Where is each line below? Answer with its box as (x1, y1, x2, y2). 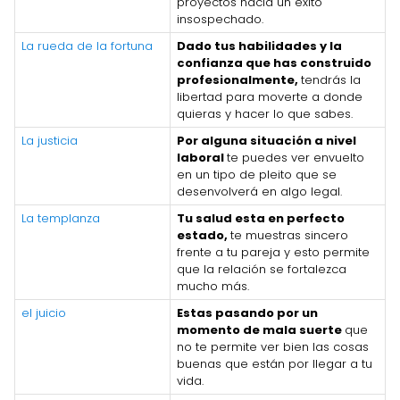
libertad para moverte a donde (177, 87, 362, 105)
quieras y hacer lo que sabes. (177, 104, 353, 122)
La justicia (21, 131, 78, 149)
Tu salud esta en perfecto (177, 209, 345, 227)
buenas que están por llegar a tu (177, 354, 372, 372)
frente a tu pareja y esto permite (177, 243, 370, 261)
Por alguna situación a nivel (177, 131, 356, 149)
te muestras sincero (230, 226, 348, 244)
